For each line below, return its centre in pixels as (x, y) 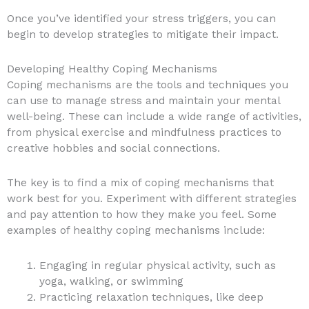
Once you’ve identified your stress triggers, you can (141, 19)
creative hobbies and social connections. (113, 149)
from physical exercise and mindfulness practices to (144, 133)
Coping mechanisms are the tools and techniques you (148, 85)
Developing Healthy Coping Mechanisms (112, 69)
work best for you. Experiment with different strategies (152, 199)
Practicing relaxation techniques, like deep (151, 297)
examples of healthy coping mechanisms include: (136, 231)
